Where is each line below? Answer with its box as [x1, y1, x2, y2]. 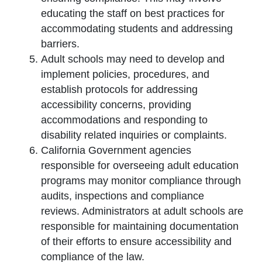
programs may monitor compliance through [41, 174, 241, 187]
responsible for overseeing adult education [41, 159, 239, 171]
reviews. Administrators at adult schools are [41, 205, 243, 217]
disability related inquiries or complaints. [41, 129, 227, 141]
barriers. [41, 37, 80, 50]
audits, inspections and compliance [41, 189, 204, 202]
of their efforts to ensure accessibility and [41, 235, 232, 247]
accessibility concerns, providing [41, 98, 191, 111]
